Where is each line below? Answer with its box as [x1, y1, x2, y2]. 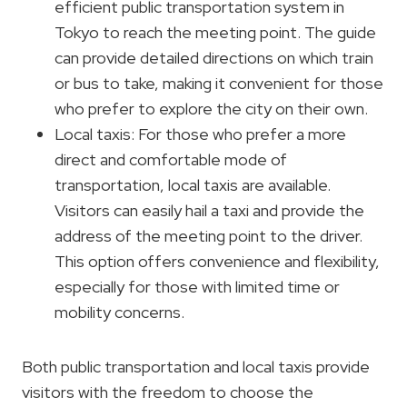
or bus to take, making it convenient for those [55, 72, 383, 94]
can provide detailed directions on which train [55, 46, 373, 68]
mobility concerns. [55, 301, 184, 323]
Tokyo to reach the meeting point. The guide [55, 21, 376, 43]
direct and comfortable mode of [55, 148, 287, 170]
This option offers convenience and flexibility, [55, 250, 380, 272]
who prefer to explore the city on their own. [55, 97, 368, 119]
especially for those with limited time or [55, 275, 340, 297]
